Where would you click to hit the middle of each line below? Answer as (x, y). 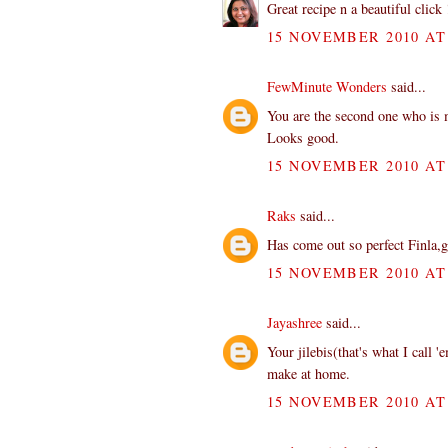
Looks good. (303, 138)
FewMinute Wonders (327, 87)
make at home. (308, 373)
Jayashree (294, 322)
